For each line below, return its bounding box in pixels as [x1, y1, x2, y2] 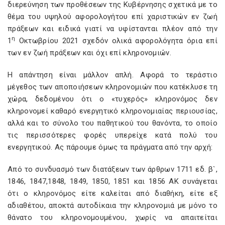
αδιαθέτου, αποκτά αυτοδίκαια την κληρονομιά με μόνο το [8, 201, 217, 210]
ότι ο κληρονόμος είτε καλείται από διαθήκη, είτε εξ [8, 189, 217, 198]
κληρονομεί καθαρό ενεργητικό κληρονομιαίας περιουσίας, [8, 106, 217, 116]
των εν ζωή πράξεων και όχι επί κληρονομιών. [8, 48, 171, 57]
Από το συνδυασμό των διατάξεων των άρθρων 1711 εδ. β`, [8, 165, 217, 174]
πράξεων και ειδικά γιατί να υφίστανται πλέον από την [8, 24, 217, 33]
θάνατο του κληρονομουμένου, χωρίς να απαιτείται [8, 213, 217, 222]
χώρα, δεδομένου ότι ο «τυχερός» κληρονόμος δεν [8, 94, 217, 103]
